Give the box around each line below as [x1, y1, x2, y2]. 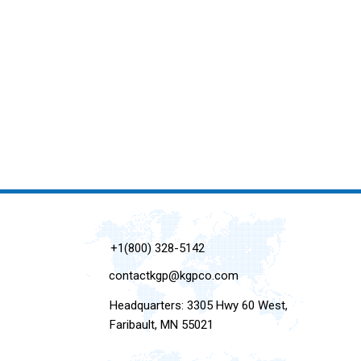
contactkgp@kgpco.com [109, 268, 239, 284]
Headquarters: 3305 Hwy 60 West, [109, 298, 288, 313]
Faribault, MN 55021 [109, 317, 214, 333]
